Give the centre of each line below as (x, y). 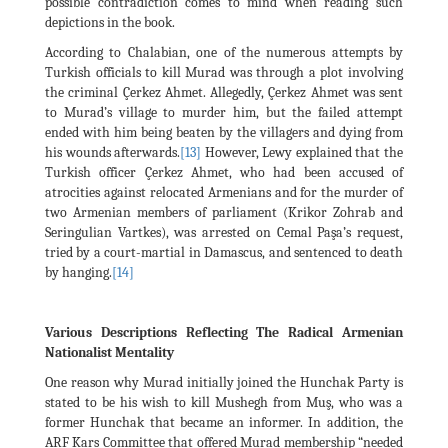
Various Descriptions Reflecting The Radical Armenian (224, 332)
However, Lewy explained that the (302, 152)
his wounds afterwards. (113, 152)
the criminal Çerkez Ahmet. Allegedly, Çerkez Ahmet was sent (224, 92)
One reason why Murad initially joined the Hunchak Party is (224, 382)
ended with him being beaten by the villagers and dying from (224, 132)
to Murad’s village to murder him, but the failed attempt (224, 112)
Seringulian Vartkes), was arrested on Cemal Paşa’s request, (224, 232)
